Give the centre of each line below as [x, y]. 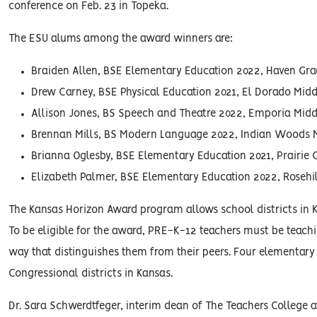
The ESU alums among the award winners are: [121, 39]
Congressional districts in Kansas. [91, 274]
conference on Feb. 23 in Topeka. [88, 6]
